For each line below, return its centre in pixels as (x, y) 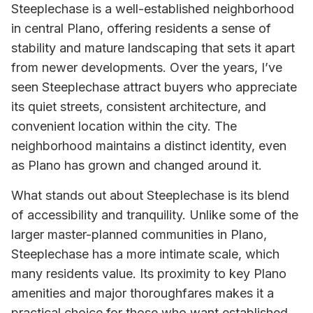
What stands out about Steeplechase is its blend (150, 195)
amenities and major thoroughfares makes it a (143, 293)
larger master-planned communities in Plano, (139, 234)
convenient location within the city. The (124, 126)
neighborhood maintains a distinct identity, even (149, 146)
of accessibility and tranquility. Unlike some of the (155, 214)
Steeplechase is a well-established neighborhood (153, 9)
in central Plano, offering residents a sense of (141, 29)
